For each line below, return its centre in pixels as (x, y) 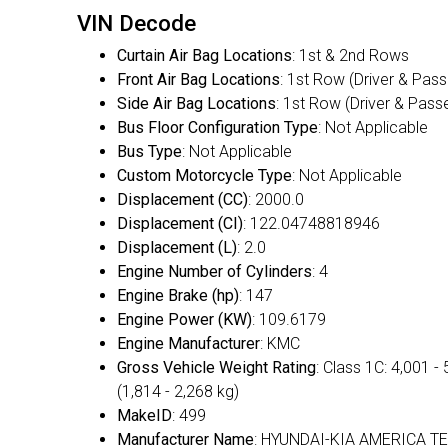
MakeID (144, 416)
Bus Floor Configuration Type (217, 128)
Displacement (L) (177, 248)
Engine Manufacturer (188, 344)
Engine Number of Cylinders (214, 272)
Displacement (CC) (182, 200)
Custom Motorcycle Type (204, 176)
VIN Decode (136, 23)
